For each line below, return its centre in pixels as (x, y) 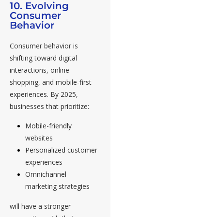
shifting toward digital (43, 58)
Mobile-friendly (48, 126)
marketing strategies (57, 186)
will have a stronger (40, 206)
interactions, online (39, 70)
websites (39, 138)
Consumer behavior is (44, 46)
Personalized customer (61, 150)
